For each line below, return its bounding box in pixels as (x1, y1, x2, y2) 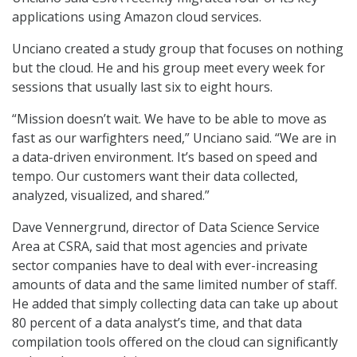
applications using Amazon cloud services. (12, 8, 261, 26)
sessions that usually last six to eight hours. (12, 78, 273, 96)
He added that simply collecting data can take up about (12, 295, 338, 313)
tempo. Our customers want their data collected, (12, 167, 298, 186)
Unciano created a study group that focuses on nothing (12, 40, 343, 58)
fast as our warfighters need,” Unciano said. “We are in (12, 129, 336, 147)
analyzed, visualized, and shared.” (12, 186, 210, 205)
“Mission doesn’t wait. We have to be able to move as (12, 110, 327, 128)
